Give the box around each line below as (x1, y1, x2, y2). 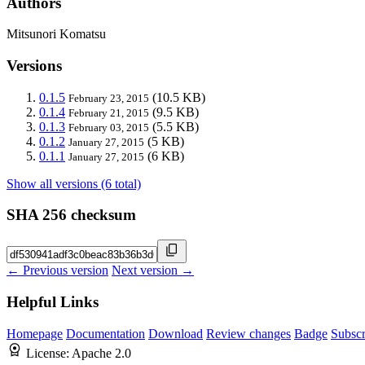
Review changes (206, 326, 291, 341)
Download (148, 326, 203, 341)
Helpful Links (7, 292, 99, 310)
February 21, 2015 (68, 106, 149, 119)
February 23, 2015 (68, 91, 149, 104)
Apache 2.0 (72, 345, 131, 360)
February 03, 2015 (68, 121, 149, 134)
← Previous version (7, 263, 108, 278)
